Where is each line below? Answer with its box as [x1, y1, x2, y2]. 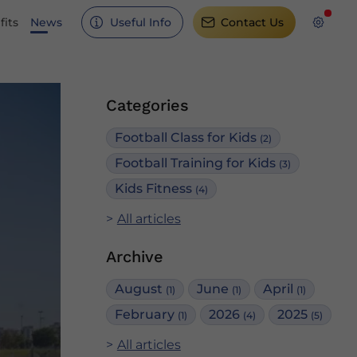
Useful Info [109, 14, 171, 29]
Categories [106, 96, 189, 115]
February [115, 307, 178, 322]
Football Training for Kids [115, 155, 279, 171]
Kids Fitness [115, 181, 195, 196]
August [115, 281, 166, 296]
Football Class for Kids [115, 130, 260, 145]
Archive [106, 247, 163, 266]
